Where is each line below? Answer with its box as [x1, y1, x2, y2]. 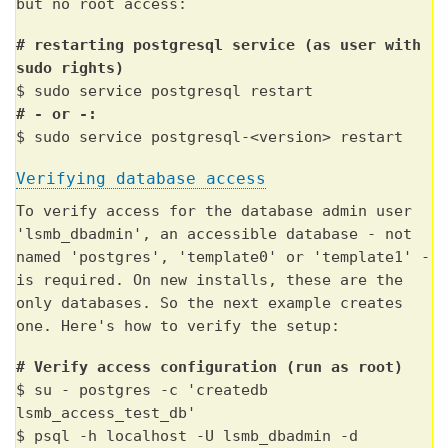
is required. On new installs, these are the [16, 271, 403, 290]
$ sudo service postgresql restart [16, 82, 313, 101]
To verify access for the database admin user [16, 202, 412, 221]
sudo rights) [16, 59, 124, 78]
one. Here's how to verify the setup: [16, 317, 340, 336]
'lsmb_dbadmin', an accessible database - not [16, 225, 412, 244]
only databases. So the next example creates [16, 294, 403, 313]
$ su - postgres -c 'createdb [16, 381, 268, 400]
